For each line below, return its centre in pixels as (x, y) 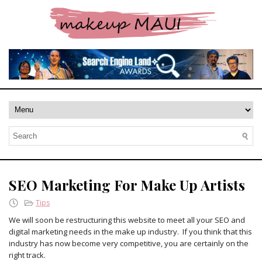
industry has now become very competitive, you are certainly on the (129, 243)
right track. (27, 255)
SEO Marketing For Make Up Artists (127, 185)
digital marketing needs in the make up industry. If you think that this (130, 231)
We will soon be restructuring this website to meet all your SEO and (127, 220)
